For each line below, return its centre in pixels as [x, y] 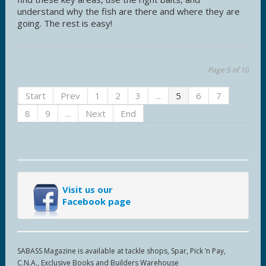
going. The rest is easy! [65, 23]
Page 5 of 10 [228, 70]
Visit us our [88, 190]
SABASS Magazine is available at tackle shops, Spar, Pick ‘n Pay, [121, 251]
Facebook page [96, 202]
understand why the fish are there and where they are [129, 12]
